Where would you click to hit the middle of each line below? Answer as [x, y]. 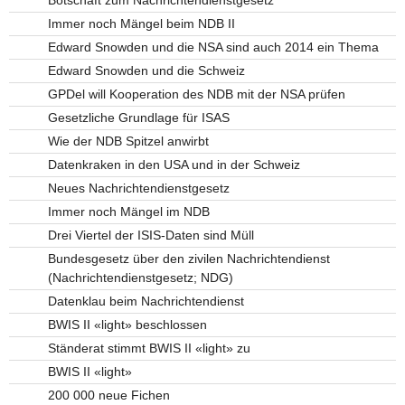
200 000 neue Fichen [108, 395]
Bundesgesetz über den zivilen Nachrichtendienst [188, 258]
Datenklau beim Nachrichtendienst [146, 301]
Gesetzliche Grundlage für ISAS [138, 117]
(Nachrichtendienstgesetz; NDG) [140, 277]
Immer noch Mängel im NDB [128, 211]
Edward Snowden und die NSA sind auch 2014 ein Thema [213, 47]
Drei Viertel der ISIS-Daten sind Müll [151, 235]
